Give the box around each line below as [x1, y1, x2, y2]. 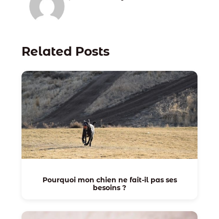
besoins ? [93, 183, 126, 193]
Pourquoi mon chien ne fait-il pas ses [42, 175, 177, 185]
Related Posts [21, 44, 109, 59]
